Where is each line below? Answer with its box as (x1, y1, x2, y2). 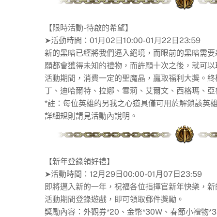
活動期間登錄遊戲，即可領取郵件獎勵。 (45, 194, 184, 204)
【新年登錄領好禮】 (45, 156, 114, 166)
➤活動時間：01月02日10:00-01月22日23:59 (45, 35, 201, 45)
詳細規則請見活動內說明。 (45, 111, 138, 121)
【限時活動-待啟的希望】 (45, 23, 133, 32)
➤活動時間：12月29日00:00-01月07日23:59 (45, 169, 202, 179)
